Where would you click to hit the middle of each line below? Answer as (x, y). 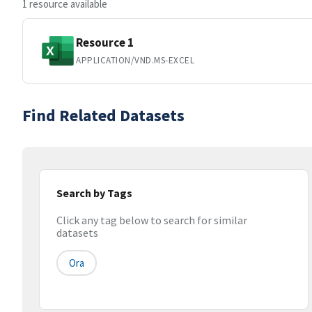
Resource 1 (105, 42)
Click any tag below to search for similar (152, 220)
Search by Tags (94, 193)
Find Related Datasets (103, 115)
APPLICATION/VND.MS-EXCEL (135, 60)
